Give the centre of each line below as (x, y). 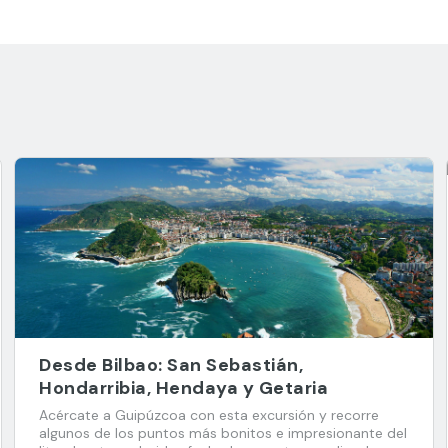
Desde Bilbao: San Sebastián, (171, 365)
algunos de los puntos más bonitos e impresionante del (223, 433)
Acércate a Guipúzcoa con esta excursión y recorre (209, 415)
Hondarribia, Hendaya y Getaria (183, 388)
